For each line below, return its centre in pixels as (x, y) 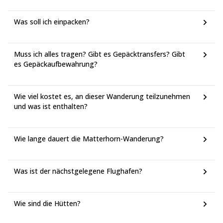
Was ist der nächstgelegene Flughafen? (78, 171)
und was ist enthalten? (51, 106)
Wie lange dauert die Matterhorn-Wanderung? (89, 139)
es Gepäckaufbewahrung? (56, 64)
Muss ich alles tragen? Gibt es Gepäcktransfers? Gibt (100, 54)
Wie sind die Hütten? (47, 203)
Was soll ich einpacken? (52, 22)
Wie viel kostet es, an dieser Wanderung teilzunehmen (102, 96)
